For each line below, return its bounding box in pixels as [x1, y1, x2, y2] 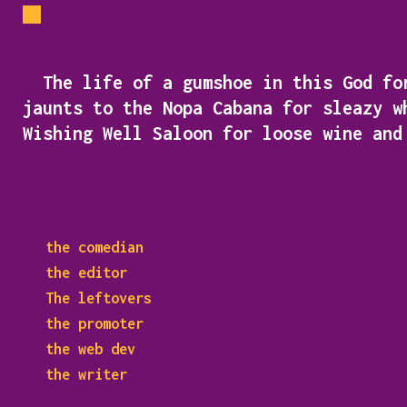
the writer [45, 366, 127, 382]
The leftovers [45, 290, 152, 306]
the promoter [45, 315, 144, 332]
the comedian [45, 239, 144, 255]
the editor [45, 264, 127, 281]
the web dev [45, 341, 135, 357]
